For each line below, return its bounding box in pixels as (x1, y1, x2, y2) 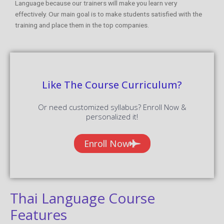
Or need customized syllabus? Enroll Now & (37, 101, 186, 112)
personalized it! (86, 111, 138, 121)
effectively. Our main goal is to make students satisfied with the (15, 9, 202, 18)
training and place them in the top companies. (15, 20, 149, 29)
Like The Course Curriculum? (42, 77, 182, 91)
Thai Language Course (10, 188, 155, 207)
